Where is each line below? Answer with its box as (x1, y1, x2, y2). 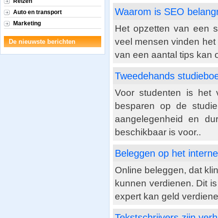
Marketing (13, 20, 41, 27)
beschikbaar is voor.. (115, 127, 201, 137)
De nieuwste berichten (9, 38, 75, 45)
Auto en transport (13, 9, 62, 16)
